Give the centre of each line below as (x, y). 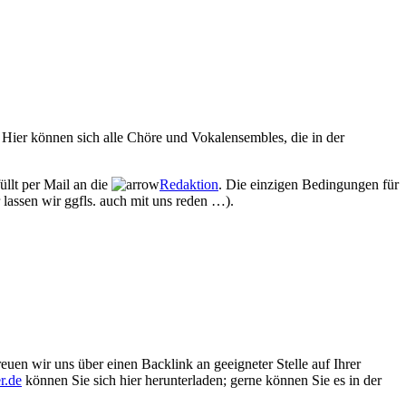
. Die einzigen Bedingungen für (309, 185)
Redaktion (189, 185)
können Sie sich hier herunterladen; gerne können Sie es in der (202, 380)
